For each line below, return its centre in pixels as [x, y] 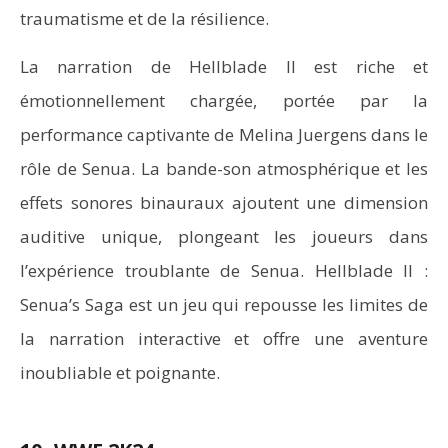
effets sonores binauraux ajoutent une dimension [224, 202]
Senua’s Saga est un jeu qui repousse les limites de [224, 304]
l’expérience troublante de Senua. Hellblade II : [224, 270]
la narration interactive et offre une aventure [224, 338]
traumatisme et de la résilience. [144, 18]
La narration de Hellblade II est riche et [224, 66]
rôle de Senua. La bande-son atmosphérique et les [224, 168]
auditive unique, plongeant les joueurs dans [224, 236]
